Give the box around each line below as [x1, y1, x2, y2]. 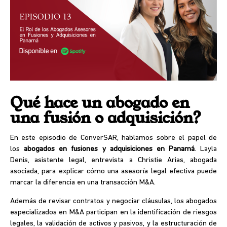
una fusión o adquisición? [10, 111, 201, 126]
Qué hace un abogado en [10, 96, 190, 111]
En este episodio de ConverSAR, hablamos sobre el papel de [10, 134, 217, 142]
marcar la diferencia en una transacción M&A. [10, 179, 156, 186]
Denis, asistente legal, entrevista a [10, 157, 138, 164]
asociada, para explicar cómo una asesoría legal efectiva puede [10, 168, 217, 175]
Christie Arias [137, 157, 183, 164]
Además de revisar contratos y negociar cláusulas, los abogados [10, 198, 217, 205]
